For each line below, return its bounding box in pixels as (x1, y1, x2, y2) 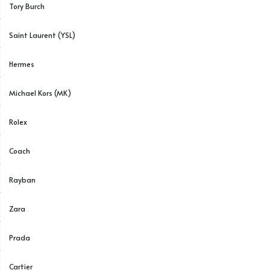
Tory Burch (9, 1, 45, 11)
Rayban (9, 175, 36, 184)
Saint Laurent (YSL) (9, 30, 76, 40)
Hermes (9, 59, 35, 69)
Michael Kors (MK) (9, 88, 72, 98)
